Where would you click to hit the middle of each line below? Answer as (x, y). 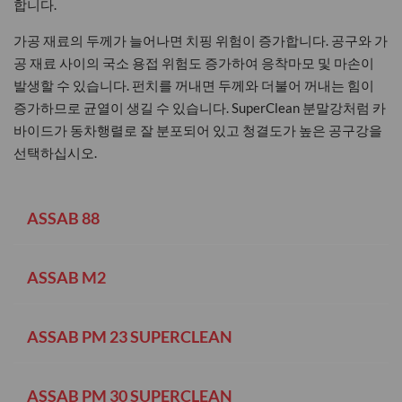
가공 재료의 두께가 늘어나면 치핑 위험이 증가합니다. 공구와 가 (201, 40)
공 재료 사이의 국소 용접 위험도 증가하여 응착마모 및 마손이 (194, 62)
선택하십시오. (55, 152)
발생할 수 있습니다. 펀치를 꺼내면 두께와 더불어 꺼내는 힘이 (194, 85)
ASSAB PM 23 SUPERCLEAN (130, 336)
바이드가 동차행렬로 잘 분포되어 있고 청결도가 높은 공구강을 (198, 130)
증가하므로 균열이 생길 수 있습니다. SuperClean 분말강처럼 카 (200, 107)
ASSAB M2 (66, 277)
